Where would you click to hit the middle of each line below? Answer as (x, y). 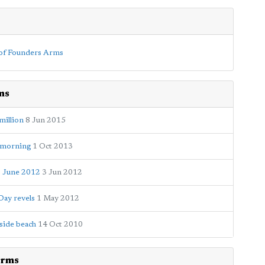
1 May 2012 (58, 198)
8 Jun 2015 (46, 120)
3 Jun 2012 (62, 172)
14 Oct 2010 (60, 224)
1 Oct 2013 (53, 146)
